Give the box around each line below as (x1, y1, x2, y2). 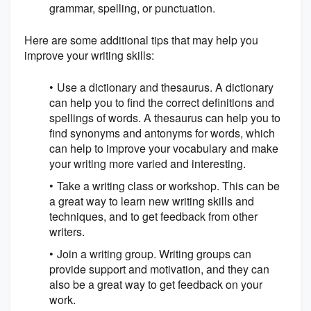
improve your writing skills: (24, 47, 154, 64)
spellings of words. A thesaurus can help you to (49, 110, 280, 126)
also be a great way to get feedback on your (49, 276, 262, 293)
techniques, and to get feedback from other (49, 208, 258, 225)
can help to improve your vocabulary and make (49, 140, 278, 157)
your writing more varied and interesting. (49, 155, 246, 172)
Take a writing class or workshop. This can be (57, 178, 280, 194)
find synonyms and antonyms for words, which (49, 125, 275, 142)
